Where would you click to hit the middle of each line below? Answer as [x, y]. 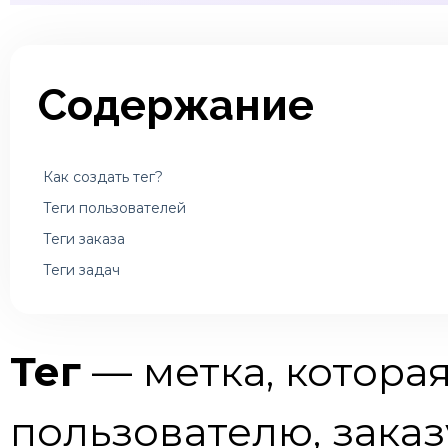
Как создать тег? [103, 177]
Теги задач [81, 270]
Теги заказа [84, 239]
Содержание [176, 105]
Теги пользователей [114, 208]
